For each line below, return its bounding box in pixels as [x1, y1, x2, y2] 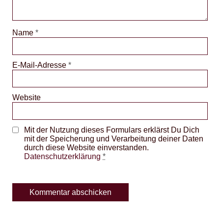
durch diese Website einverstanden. [24, 143, 149, 152]
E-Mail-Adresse [12, 61, 68, 69]
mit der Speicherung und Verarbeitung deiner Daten [24, 135, 203, 143]
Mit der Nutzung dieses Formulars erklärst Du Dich [24, 126, 199, 134]
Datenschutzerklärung [24, 152, 101, 161]
